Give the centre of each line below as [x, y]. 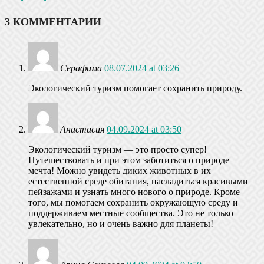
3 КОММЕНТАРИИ [53, 22]
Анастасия [82, 130]
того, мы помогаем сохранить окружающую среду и [133, 203]
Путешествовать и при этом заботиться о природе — [135, 160]
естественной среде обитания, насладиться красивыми [138, 181]
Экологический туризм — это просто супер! [118, 150]
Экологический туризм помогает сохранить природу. [135, 88]
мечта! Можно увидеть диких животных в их [120, 171]
